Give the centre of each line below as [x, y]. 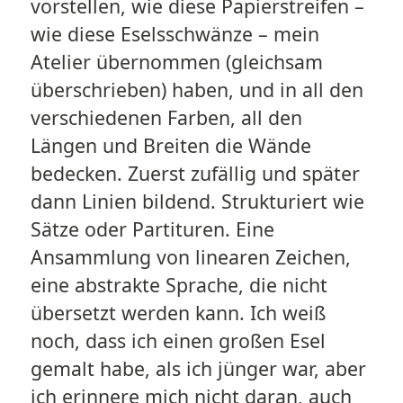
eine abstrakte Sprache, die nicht [179, 285]
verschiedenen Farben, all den [166, 118]
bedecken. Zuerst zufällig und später [195, 174]
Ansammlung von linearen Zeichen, [190, 257]
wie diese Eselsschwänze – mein [175, 34]
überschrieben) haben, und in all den [197, 90]
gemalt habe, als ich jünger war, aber [198, 369]
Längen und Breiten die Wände [170, 146]
